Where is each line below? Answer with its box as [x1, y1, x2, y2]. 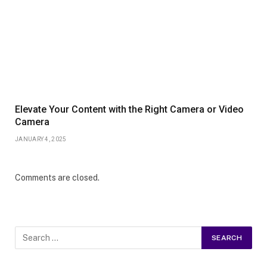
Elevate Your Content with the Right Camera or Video [15, 104, 244, 116]
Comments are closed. [15, 173, 100, 183]
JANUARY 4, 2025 [15, 136, 67, 143]
